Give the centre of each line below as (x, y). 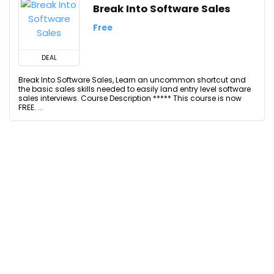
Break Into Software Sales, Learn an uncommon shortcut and (132, 80)
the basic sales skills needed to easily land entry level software (135, 89)
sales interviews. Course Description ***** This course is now (130, 98)
